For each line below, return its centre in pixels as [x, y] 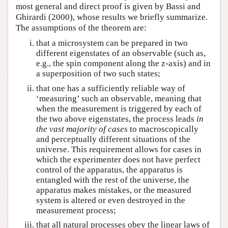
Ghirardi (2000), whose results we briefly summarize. [112, 17]
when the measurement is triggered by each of [119, 108]
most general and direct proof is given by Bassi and [108, 7]
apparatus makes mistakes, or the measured [114, 190]
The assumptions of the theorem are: [81, 28]
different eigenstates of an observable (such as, [121, 53]
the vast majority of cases [82, 129]
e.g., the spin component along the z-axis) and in [123, 64]
